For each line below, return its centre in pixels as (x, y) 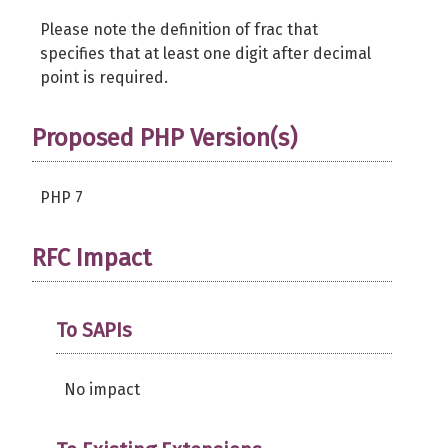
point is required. (104, 77)
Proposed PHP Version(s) (164, 138)
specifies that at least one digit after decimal (205, 53)
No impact (102, 389)
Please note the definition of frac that (179, 29)
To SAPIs (94, 330)
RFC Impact (91, 258)
